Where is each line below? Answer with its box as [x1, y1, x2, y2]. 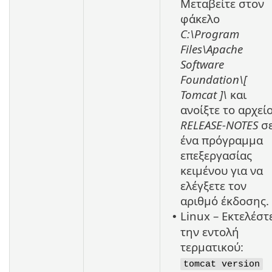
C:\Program [180, 25, 239, 41]
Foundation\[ [180, 71, 246, 87]
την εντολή [180, 223, 239, 239]
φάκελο [180, 10, 220, 26]
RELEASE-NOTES [180, 117, 258, 132]
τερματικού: [180, 239, 243, 254]
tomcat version [183, 259, 260, 269]
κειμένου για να [180, 162, 263, 178]
